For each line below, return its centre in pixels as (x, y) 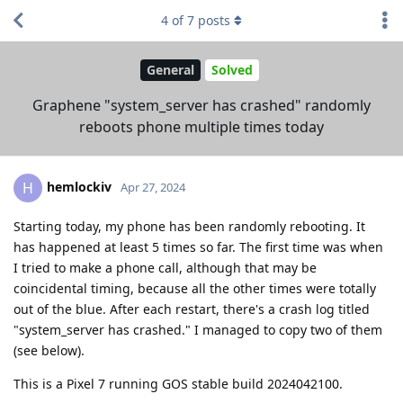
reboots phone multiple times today (201, 126)
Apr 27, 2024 (153, 187)
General (170, 70)
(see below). (49, 350)
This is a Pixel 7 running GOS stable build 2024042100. (178, 383)
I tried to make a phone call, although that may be (165, 267)
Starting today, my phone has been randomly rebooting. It (189, 226)
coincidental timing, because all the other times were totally (195, 288)
